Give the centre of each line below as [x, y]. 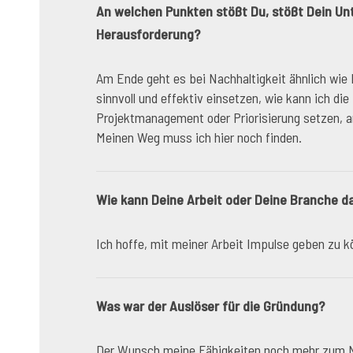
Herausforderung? [148, 34]
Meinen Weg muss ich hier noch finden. [199, 137]
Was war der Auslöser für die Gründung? [210, 306]
